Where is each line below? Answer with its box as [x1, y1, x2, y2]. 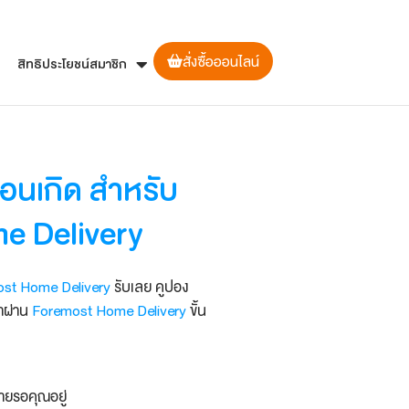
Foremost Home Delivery [32, 299, 186, 323]
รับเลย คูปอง [110, 276, 188, 299]
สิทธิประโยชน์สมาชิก [17, 54, 127, 75]
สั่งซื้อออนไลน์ [182, 50, 259, 74]
